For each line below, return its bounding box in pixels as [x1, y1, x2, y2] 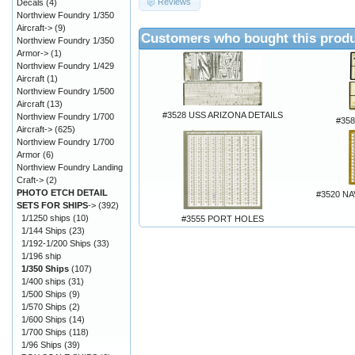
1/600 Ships [21, 315, 67, 324]
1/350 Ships [21, 264, 69, 273]
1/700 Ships [21, 327, 67, 337]
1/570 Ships [21, 302, 67, 311]
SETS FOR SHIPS [17, 200, 88, 210]
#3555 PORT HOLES [181, 213, 264, 223]
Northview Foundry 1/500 [17, 86, 114, 96]
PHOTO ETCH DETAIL [17, 188, 108, 197]
